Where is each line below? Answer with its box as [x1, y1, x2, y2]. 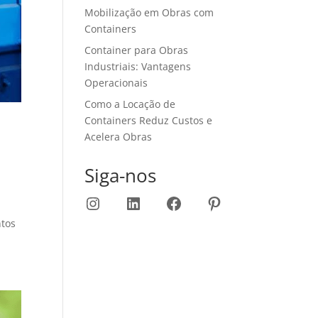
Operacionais [84, 76, 148, 89]
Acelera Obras [84, 130, 153, 143]
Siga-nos [84, 163, 157, 188]
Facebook [164, 190, 240, 214]
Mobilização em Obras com [84, 6, 214, 19]
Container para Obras [84, 43, 189, 57]
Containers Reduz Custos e [84, 114, 213, 127]
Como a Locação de [84, 97, 176, 111]
